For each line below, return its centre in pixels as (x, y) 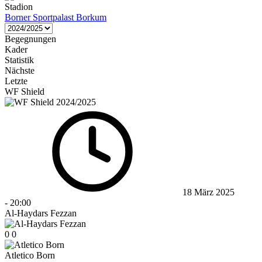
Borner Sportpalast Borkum (56, 17)
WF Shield (25, 91)
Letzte (16, 81)
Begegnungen (30, 39)
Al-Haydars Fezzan (41, 213)
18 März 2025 (208, 192)
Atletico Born (30, 255)
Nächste (20, 70)
